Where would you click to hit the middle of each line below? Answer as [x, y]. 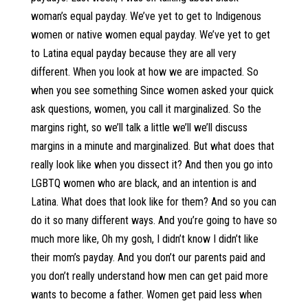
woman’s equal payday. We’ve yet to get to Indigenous [146, 16]
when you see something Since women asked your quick [152, 90]
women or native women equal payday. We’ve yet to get [150, 35]
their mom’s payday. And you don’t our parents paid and [148, 257]
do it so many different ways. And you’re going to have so [154, 220]
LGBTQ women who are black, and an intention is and [143, 183]
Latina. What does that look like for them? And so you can [153, 202]
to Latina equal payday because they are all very [133, 53]
